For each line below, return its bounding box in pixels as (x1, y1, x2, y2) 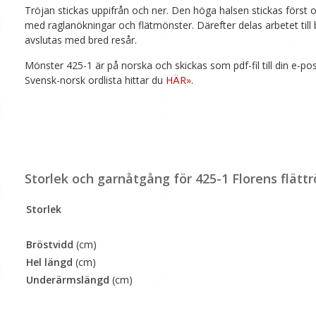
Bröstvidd (26, 238, 73, 252)
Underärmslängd (26, 273, 109, 287)
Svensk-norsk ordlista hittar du (25, 73, 166, 87)
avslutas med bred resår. (25, 33, 137, 47)
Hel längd (26, 255, 73, 269)
